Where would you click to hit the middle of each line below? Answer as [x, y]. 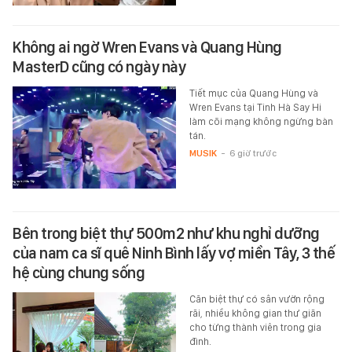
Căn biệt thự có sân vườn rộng [257, 299]
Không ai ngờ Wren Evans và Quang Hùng [147, 47]
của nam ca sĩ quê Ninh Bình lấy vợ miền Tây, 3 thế [174, 253]
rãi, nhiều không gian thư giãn [255, 313]
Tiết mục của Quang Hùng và [253, 93]
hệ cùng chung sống [79, 272]
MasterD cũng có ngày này [99, 66]
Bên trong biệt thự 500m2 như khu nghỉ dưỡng [166, 233]
